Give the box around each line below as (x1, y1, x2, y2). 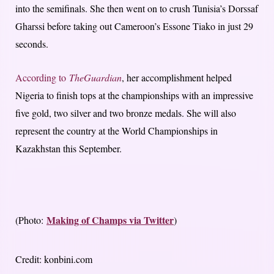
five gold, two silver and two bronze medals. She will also (15, 106, 236, 120)
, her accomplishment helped (122, 71, 232, 84)
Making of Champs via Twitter (46, 213, 174, 228)
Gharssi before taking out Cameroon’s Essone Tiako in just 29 (15, 20, 253, 33)
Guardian (84, 71, 122, 84)
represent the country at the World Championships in (15, 124, 218, 138)
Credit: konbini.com (15, 253, 92, 266)
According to (15, 71, 69, 84)
